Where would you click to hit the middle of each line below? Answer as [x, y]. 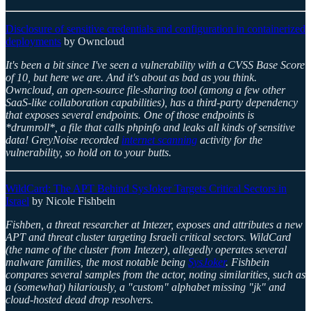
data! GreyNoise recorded [64, 140]
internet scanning [159, 140]
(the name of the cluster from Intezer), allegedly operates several [146, 250]
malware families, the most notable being [97, 262]
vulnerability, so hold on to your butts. [89, 153]
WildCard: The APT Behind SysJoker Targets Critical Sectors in [146, 189]
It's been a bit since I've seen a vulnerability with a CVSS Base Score [155, 65]
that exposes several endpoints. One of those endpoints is [130, 115]
